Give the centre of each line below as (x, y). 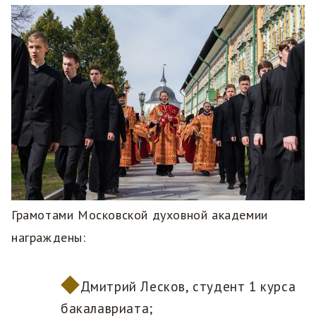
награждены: (49, 238)
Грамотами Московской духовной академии (140, 215)
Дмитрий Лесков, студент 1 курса (188, 287)
